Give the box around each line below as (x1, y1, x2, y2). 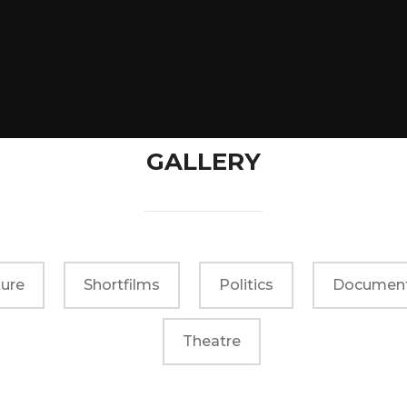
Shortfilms (83, 276, 160, 294)
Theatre (183, 333, 241, 351)
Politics (218, 276, 273, 294)
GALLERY (146, 147, 261, 177)
